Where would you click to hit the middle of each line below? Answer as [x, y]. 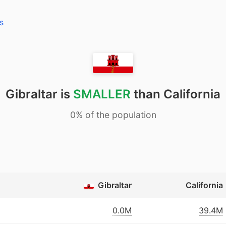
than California [176, 94]
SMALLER [102, 94]
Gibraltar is [39, 94]
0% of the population [113, 115]
